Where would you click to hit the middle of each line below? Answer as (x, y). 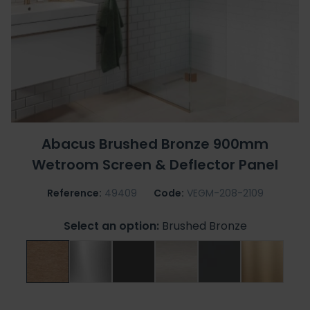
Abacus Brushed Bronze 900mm (155, 144)
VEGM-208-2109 (225, 193)
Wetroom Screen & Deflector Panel (155, 165)
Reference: (74, 193)
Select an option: (111, 226)
